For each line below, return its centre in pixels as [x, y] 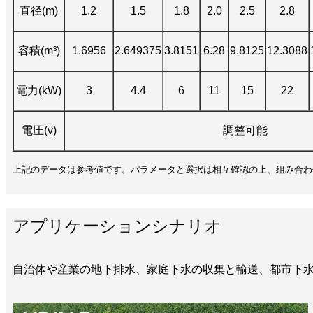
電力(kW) [39, 90]
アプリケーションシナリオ [117, 226]
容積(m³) [39, 50]
